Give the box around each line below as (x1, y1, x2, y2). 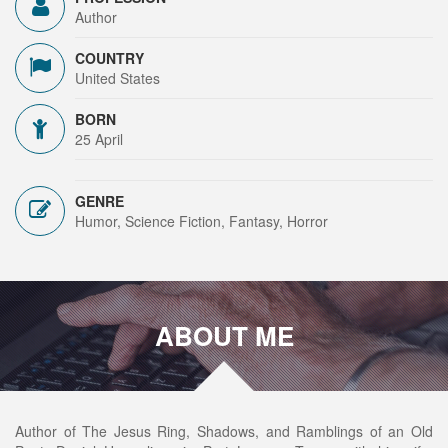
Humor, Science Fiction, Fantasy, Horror (75, 211, 328, 231)
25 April (75, 129, 123, 149)
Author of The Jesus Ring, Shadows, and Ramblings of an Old (15, 421, 433, 441)
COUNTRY (75, 48, 144, 68)
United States (75, 68, 160, 88)
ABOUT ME (154, 317, 294, 354)
